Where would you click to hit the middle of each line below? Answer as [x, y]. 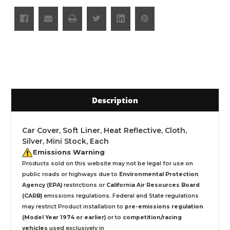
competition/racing [152, 217]
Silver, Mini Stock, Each [65, 141]
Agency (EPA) [42, 185]
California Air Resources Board [153, 185]
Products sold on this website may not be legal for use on [108, 163]
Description [115, 100]
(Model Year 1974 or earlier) [64, 217]
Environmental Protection [159, 174]
